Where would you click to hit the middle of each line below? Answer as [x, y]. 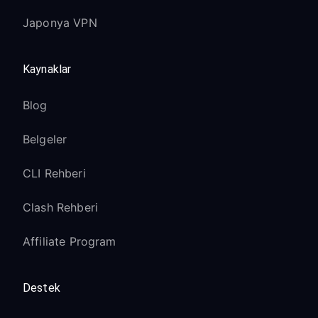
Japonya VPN [60, 23]
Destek [42, 288]
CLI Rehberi [54, 173]
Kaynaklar [47, 69]
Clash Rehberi [60, 207]
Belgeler [45, 139]
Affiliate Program [70, 241]
